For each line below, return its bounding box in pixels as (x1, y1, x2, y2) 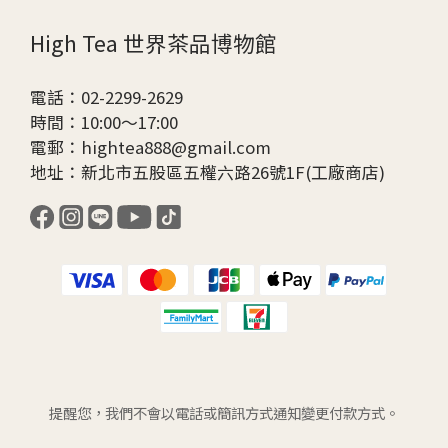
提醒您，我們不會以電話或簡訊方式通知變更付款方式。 (49, 402, 399, 424)
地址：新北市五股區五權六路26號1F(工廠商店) (30, 160, 385, 185)
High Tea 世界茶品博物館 (30, 27, 277, 59)
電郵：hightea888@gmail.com (30, 135, 271, 160)
